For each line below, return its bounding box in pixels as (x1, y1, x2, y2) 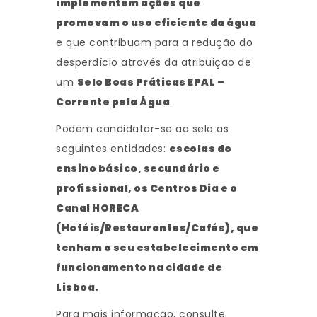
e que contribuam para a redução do (56, 35, 253, 50)
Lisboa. (56, 280, 99, 295)
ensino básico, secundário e (56, 161, 220, 176)
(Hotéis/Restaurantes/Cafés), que (56, 221, 258, 236)
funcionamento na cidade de (56, 260, 222, 275)
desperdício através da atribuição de (56, 55, 251, 70)
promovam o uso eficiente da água (56, 16, 256, 30)
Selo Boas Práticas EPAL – (76, 75, 224, 90)
